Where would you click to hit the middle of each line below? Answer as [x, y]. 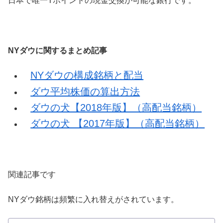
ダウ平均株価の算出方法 [85, 91]
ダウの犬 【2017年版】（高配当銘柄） [118, 123]
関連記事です [32, 174]
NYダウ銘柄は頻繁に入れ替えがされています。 [93, 200]
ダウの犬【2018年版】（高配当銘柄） [116, 107]
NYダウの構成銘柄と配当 [87, 75]
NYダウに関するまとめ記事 [57, 51]
